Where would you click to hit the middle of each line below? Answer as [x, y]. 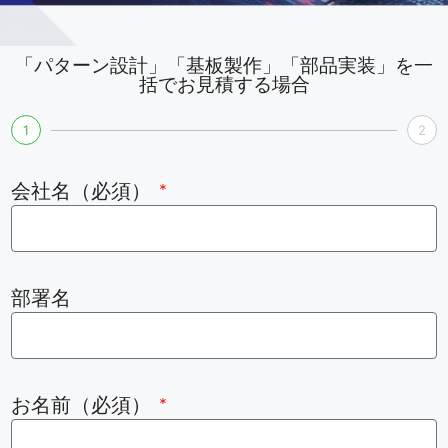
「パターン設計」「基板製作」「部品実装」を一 [224, 66]
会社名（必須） [83, 190]
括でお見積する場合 [224, 85]
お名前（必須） [83, 404]
